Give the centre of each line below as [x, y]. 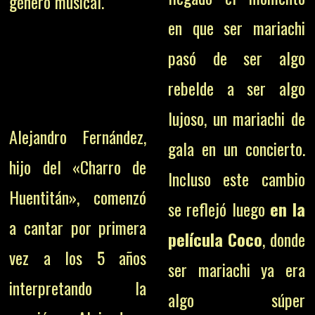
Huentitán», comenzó [78, 197]
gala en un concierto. [236, 148]
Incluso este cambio [236, 179]
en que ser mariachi [236, 27]
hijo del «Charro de [78, 167]
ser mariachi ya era [236, 269]
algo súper [236, 300]
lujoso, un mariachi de [236, 118]
